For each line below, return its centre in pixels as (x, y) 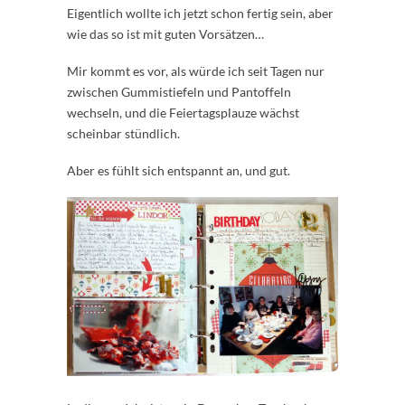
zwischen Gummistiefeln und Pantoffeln (179, 92)
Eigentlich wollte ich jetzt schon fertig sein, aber (200, 14)
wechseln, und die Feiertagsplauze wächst (183, 113)
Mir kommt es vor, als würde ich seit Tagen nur (196, 71)
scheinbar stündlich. (123, 134)
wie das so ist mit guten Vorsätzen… (165, 34)
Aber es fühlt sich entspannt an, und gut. (179, 171)
